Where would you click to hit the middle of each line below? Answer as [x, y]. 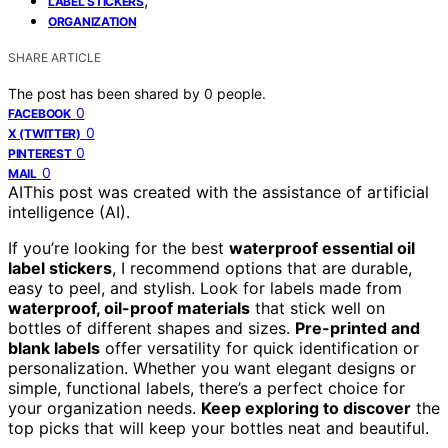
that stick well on [317, 307]
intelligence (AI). [69, 211]
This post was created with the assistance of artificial [226, 191]
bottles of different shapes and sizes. [151, 327]
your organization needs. [104, 407]
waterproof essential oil [322, 247]
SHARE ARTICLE [54, 57]
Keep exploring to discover [306, 407]
